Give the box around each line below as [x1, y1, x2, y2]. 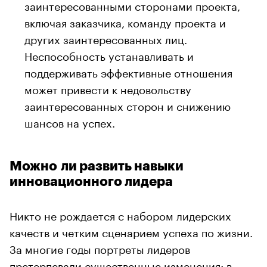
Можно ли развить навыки [10, 159, 184, 173]
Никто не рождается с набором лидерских [10, 206, 231, 223]
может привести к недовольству [24, 79, 191, 97]
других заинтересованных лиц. [24, 29, 187, 46]
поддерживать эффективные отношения [24, 63, 232, 80]
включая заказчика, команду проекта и [24, 13, 226, 30]
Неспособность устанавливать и [24, 46, 194, 63]
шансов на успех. [24, 113, 115, 130]
